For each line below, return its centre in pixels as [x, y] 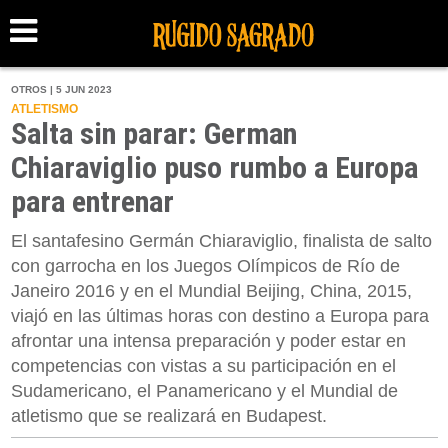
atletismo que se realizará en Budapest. [168, 415]
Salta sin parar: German [153, 133]
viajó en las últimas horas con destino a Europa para [219, 315]
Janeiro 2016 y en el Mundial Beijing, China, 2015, [211, 290]
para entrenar [92, 201]
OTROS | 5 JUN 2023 [61, 89]
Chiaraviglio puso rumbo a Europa [214, 167]
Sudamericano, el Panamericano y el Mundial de [204, 390]
